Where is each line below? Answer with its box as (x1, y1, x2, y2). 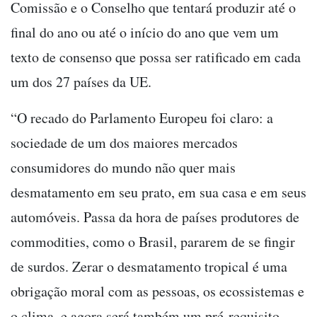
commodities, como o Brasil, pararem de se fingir (11, 232, 295, 252)
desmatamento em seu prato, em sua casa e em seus (11, 183, 306, 202)
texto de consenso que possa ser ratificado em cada (11, 47, 301, 67)
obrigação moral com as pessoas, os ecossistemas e (11, 282, 304, 301)
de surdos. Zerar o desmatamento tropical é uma (11, 257, 287, 277)
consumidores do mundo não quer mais (11, 158, 236, 178)
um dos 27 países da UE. (11, 72, 151, 92)
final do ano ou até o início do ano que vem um (11, 23, 279, 42)
